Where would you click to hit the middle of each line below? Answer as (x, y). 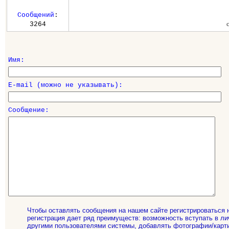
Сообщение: (28, 110)
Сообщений (36, 15)
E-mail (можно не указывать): (65, 85)
